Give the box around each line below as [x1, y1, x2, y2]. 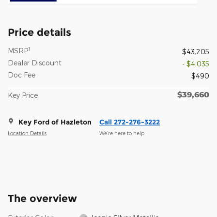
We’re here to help [99, 130, 144, 137]
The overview [8, 192, 77, 204]
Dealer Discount [8, 58, 62, 67]
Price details [8, 26, 71, 38]
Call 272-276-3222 [99, 117, 160, 126]
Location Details [8, 130, 46, 137]
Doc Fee [8, 70, 35, 79]
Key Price [8, 91, 38, 99]
